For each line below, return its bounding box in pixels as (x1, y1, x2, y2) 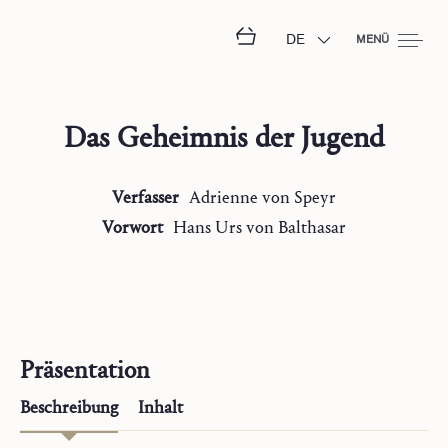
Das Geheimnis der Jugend (64, 120, 384, 155)
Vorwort (102, 217, 163, 238)
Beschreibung (20, 397, 118, 418)
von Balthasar (246, 217, 346, 238)
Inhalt (138, 397, 183, 418)
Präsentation (20, 355, 150, 385)
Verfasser (112, 187, 179, 208)
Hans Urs (173, 217, 242, 238)
